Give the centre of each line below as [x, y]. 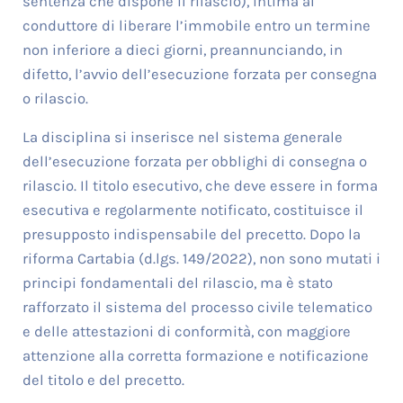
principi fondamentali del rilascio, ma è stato [177, 283]
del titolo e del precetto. [103, 381]
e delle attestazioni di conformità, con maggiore [186, 332]
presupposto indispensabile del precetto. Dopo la [191, 235]
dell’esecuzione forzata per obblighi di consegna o [194, 162]
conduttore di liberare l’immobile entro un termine [196, 26]
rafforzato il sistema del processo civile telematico [197, 308]
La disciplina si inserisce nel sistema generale [182, 138]
